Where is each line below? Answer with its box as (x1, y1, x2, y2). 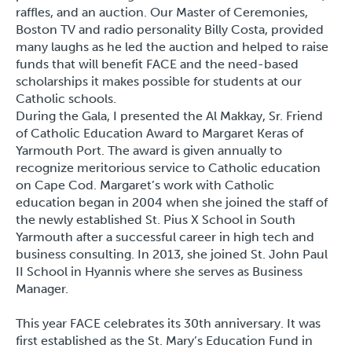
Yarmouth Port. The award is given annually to (16, 143, 282, 159)
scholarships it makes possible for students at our (16, 74, 302, 90)
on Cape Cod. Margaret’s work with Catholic (16, 178, 274, 193)
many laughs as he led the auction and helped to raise (16, 39, 328, 55)
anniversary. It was (211, 316, 321, 332)
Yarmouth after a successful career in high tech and (16, 229, 314, 245)
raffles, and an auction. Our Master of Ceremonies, (16, 5, 308, 20)
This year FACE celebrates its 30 (16, 316, 199, 332)
